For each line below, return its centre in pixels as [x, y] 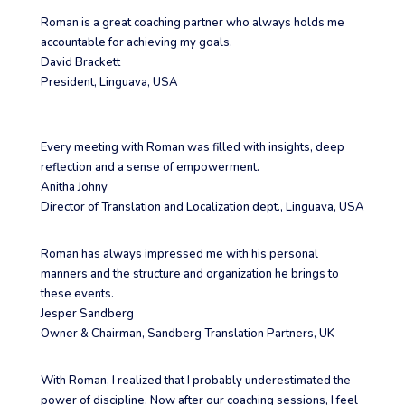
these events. [78, 294]
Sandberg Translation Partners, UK [240, 334]
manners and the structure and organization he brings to [189, 274]
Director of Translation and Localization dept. [160, 207]
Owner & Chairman [91, 334]
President [67, 83]
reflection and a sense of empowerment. [151, 168]
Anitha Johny [74, 188]
